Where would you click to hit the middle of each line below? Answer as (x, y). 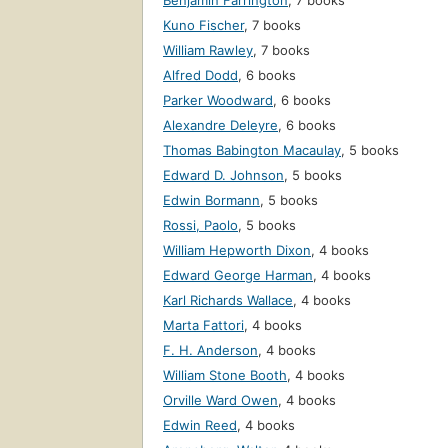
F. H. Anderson (210, 350)
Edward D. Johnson (223, 175)
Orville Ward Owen (220, 400)
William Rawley (208, 50)
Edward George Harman (238, 275)
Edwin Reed (200, 425)
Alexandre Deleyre (220, 125)
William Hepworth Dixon (237, 250)
